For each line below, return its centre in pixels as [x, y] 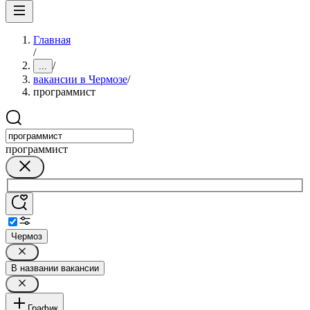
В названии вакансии [55, 268]
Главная [52, 40]
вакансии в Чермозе [80, 79]
